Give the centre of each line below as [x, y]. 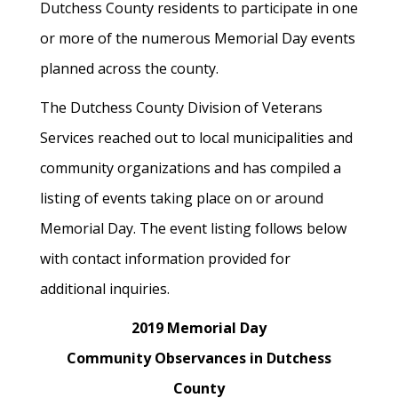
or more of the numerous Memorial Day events [198, 38]
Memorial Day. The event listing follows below [193, 228]
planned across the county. [129, 68]
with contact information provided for [165, 259]
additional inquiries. [105, 289]
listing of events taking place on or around [182, 198]
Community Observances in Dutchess [199, 358]
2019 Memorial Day [199, 328]
